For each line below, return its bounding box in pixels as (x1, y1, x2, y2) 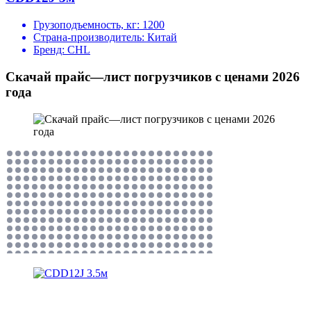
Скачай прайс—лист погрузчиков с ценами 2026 (6, 69, 300, 84)
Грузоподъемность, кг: (33, 19, 142, 31)
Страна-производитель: (33, 31, 147, 44)
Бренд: (33, 44, 67, 56)
